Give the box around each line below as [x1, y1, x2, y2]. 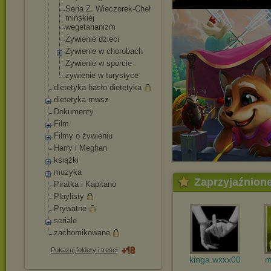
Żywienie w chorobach [65, 47, 143, 56]
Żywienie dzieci [65, 34, 119, 44]
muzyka [54, 168, 82, 177]
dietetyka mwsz [54, 95, 109, 104]
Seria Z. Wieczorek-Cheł [65, 4, 151, 13]
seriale [54, 216, 77, 225]
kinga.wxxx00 [189, 255, 241, 264]
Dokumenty [54, 107, 94, 116]
